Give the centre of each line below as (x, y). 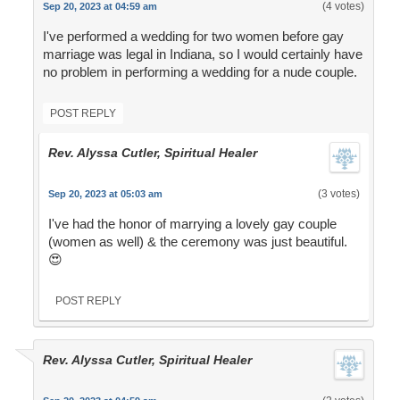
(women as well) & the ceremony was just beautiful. (197, 242)
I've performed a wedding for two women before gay (193, 37)
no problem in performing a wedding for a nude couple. (200, 72)
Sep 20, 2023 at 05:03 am (105, 194)
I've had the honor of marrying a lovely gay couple (192, 224)
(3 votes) (338, 194)
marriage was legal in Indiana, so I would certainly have (202, 54)
